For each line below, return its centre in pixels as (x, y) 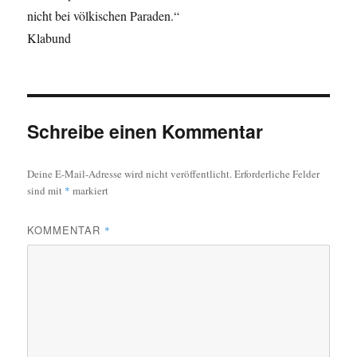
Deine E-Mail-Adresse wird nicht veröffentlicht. (130, 174)
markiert (90, 191)
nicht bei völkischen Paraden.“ (104, 16)
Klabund (49, 38)
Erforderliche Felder (277, 174)
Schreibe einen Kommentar (145, 131)
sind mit (46, 191)
